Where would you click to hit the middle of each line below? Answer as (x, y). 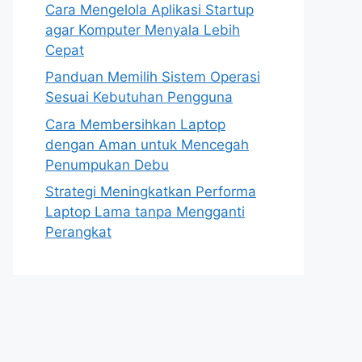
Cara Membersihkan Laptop (135, 124)
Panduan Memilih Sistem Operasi (153, 77)
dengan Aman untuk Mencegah (147, 144)
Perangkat (78, 232)
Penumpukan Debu (107, 164)
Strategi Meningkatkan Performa (151, 192)
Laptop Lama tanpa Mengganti (145, 212)
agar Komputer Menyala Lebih (143, 29)
